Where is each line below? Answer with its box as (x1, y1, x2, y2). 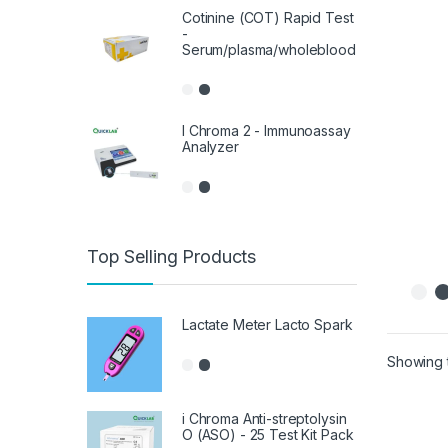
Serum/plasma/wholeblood (182, 40, 356, 58)
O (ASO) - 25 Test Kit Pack (182, 425, 354, 443)
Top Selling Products (87, 245, 257, 267)
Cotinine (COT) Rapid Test (182, 8, 354, 26)
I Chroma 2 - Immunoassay (182, 122, 351, 140)
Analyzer (182, 138, 239, 156)
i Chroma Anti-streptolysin (182, 409, 347, 427)
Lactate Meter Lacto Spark (182, 315, 353, 333)
